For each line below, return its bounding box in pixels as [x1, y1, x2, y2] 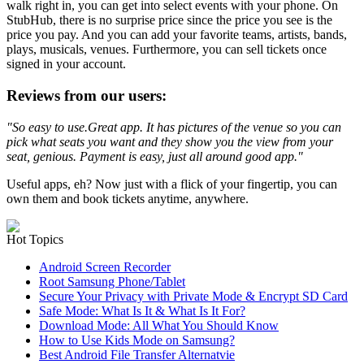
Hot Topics [6, 232, 63, 246]
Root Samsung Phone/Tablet [39, 274, 185, 288]
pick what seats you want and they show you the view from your [6, 134, 333, 149]
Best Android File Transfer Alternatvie [39, 347, 235, 362]
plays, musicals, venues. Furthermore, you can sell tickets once [6, 42, 327, 57]
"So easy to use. [6, 119, 88, 134]
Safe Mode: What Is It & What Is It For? [39, 303, 245, 318]
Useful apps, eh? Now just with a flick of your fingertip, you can [6, 176, 337, 191]
